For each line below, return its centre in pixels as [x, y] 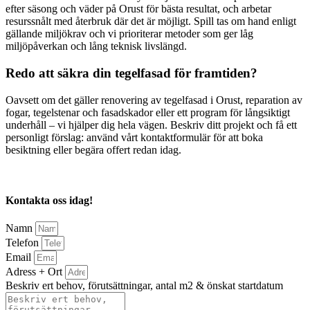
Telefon [24, 243]
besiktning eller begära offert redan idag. [93, 149]
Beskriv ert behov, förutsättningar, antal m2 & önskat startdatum [144, 286]
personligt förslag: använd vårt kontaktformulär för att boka [134, 137]
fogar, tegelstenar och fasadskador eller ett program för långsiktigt [148, 112]
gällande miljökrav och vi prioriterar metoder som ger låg [129, 34]
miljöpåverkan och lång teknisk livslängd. [96, 46]
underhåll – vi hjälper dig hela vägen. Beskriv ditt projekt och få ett [151, 125]
